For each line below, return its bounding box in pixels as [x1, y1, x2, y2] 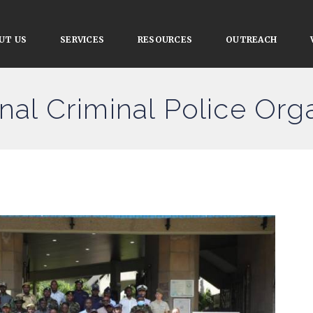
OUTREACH [226, 34, 277, 45]
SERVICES [60, 34, 105, 45]
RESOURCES [138, 34, 193, 45]
